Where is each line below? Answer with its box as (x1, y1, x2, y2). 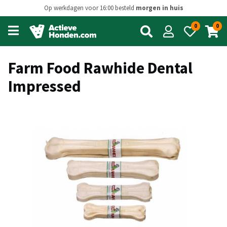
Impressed (8, 76, 81, 96)
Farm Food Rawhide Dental (8, 58, 193, 78)
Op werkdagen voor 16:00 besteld (44, 4, 136, 13)
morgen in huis (135, 4, 183, 13)
